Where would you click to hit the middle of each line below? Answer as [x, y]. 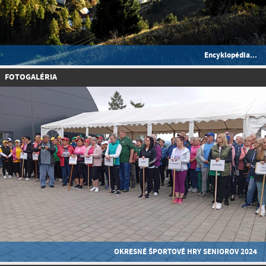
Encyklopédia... [231, 55]
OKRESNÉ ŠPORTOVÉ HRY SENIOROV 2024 [186, 252]
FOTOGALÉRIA [31, 77]
